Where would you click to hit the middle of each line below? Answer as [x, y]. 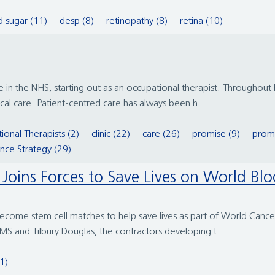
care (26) [161, 135]
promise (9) [216, 135]
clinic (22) [111, 135]
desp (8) [77, 22]
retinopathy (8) [137, 22]
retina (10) [201, 22]
